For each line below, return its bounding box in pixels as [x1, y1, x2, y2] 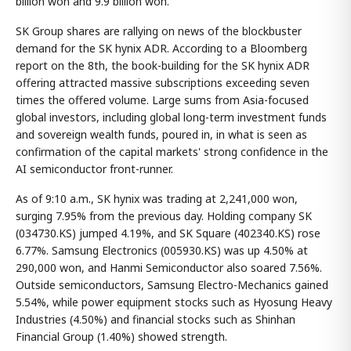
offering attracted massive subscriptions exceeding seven [16, 74, 309, 90]
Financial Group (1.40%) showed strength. [16, 328, 227, 344]
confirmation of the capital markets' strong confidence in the [16, 143, 328, 159]
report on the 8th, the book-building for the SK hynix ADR [16, 57, 309, 73]
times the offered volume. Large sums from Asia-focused [16, 92, 309, 107]
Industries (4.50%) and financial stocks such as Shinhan [16, 311, 295, 327]
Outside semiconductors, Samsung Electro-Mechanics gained [16, 277, 328, 292]
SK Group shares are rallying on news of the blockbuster [16, 23, 302, 38]
